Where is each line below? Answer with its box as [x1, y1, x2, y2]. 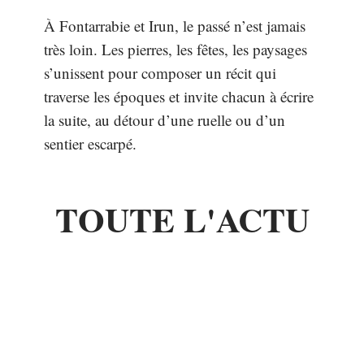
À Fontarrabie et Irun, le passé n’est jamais [44, 15, 305, 37]
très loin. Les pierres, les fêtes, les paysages [44, 39, 307, 60]
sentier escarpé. [44, 133, 136, 154]
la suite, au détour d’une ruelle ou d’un [44, 110, 285, 131]
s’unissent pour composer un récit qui [44, 63, 276, 84]
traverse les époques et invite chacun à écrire [44, 86, 314, 107]
